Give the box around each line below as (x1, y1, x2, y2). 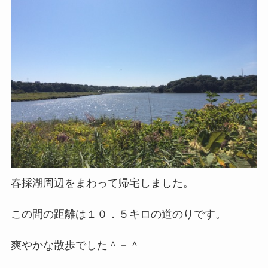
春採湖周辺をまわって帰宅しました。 (10, 176, 194, 189)
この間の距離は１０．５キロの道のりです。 (10, 208, 226, 220)
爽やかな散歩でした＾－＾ (10, 239, 140, 251)
